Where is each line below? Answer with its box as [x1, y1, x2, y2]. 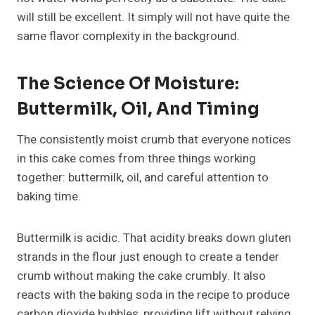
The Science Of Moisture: [17, 73, 239, 95]
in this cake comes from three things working [17, 150, 256, 168]
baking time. [17, 188, 81, 206]
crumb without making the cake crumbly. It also [17, 267, 266, 285]
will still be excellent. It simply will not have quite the [17, 8, 290, 27]
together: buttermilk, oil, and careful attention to [17, 169, 269, 187]
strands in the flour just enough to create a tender [17, 248, 279, 266]
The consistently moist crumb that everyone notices [17, 131, 291, 149]
